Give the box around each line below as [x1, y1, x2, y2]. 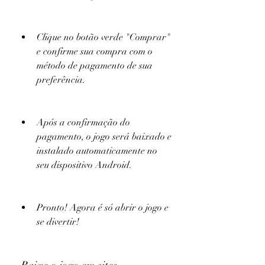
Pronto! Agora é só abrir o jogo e [37, 202, 169, 214]
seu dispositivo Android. [37, 159, 132, 171]
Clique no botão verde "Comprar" [37, 31, 170, 43]
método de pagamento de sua [37, 60, 153, 72]
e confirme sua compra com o [37, 46, 153, 57]
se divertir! [37, 216, 79, 228]
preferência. [37, 74, 85, 86]
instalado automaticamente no [37, 145, 157, 157]
